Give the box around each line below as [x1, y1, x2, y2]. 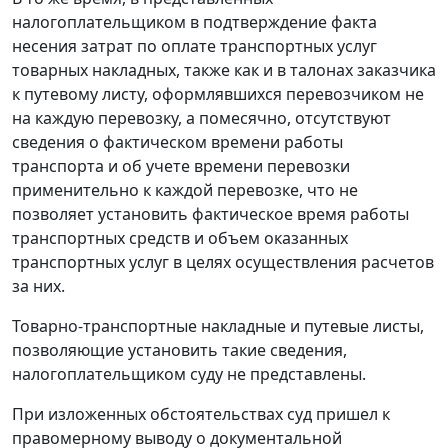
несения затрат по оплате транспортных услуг [12, 35, 377, 58]
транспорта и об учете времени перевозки [12, 155, 350, 178]
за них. [12, 275, 65, 298]
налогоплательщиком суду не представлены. [12, 363, 366, 386]
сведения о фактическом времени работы [12, 131, 343, 154]
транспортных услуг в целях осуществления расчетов [12, 251, 434, 274]
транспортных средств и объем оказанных [12, 227, 348, 250]
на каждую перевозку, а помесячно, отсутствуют [12, 107, 391, 130]
